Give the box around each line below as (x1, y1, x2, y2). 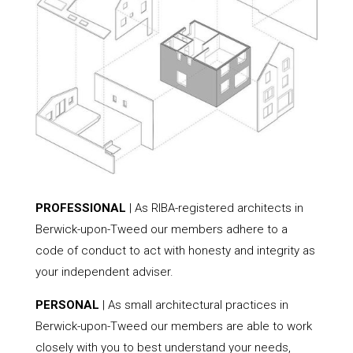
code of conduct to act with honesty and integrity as (35, 243, 315, 258)
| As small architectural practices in (98, 297, 288, 312)
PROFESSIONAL (35, 200, 126, 215)
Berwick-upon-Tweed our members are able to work (35, 318, 312, 333)
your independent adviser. (35, 264, 173, 279)
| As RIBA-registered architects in (125, 200, 303, 215)
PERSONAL (35, 297, 99, 312)
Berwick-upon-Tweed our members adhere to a (35, 221, 288, 236)
